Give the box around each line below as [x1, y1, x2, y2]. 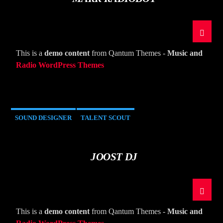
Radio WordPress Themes [16, 61, 105, 70]
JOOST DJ [91, 151, 137, 163]
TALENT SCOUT [81, 114, 131, 122]
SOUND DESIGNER [15, 114, 72, 122]
